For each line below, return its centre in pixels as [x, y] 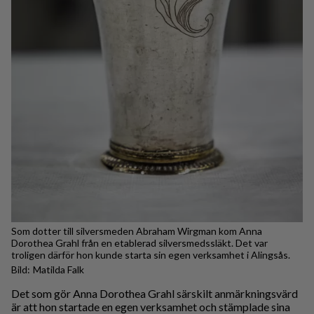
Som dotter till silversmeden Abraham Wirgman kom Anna [137, 231]
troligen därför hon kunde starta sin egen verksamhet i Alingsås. [151, 255]
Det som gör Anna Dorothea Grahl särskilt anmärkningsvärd [155, 294]
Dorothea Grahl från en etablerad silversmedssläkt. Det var [139, 243]
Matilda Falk [59, 270]
